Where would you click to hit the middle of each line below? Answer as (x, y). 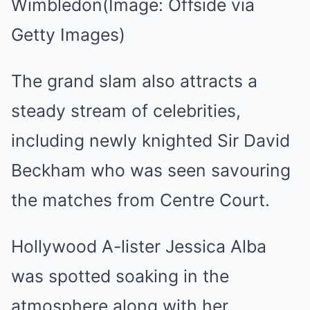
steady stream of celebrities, (126, 111)
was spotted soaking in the (120, 276)
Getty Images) (68, 35)
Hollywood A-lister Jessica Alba (139, 246)
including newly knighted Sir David (151, 140)
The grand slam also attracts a (134, 81)
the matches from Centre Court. (140, 200)
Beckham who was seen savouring (151, 170)
